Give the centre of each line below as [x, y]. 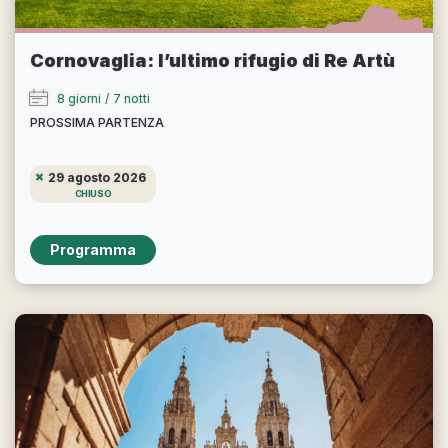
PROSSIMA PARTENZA [97, 122]
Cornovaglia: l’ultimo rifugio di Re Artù [212, 60]
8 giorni [79, 98]
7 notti [131, 98]
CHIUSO [93, 193]
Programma [93, 249]
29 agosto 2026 [97, 177]
